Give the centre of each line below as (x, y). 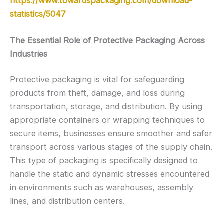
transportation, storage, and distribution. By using (106, 107)
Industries (29, 54)
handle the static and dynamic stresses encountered (110, 174)
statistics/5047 (38, 14)
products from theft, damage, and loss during (97, 93)
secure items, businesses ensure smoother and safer (111, 134)
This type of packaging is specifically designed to (104, 161)
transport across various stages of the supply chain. (111, 147)
